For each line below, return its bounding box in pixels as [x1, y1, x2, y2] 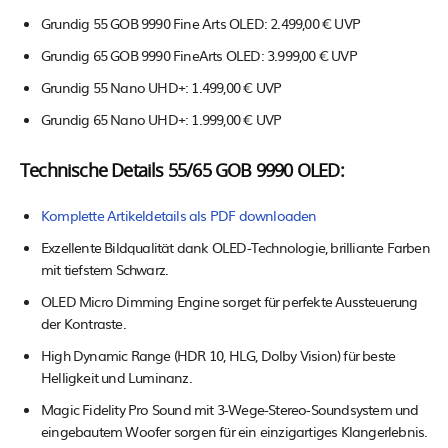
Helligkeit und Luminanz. [41, 366, 192, 387]
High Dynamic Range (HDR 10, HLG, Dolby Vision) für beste [41, 344, 396, 365]
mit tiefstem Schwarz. [41, 258, 169, 279]
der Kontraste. [41, 312, 126, 333]
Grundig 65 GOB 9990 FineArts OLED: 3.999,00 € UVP [41, 44, 357, 65]
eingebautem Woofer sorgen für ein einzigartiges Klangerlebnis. [41, 420, 428, 441]
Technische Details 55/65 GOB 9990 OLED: [20, 162, 344, 181]
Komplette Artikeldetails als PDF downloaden [41, 204, 317, 225]
